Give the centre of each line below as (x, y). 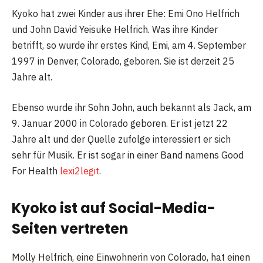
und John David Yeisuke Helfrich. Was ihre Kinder (115, 30)
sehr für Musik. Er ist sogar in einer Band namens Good (128, 155)
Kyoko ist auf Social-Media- (114, 208)
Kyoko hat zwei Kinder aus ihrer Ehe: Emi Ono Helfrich (126, 14)
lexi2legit (80, 171)
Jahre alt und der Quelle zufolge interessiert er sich (121, 139)
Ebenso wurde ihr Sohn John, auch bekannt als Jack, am (131, 107)
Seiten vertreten (70, 229)
